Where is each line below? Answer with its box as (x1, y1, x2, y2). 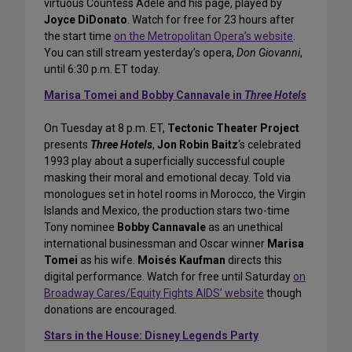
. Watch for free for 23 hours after (127, 13, 295, 27)
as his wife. (78, 254, 137, 267)
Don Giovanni (236, 46, 300, 60)
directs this (225, 254, 282, 267)
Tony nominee (44, 221, 117, 234)
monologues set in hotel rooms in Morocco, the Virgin (44, 188, 306, 201)
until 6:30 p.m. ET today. (44, 63, 160, 76)
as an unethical (206, 221, 283, 234)
